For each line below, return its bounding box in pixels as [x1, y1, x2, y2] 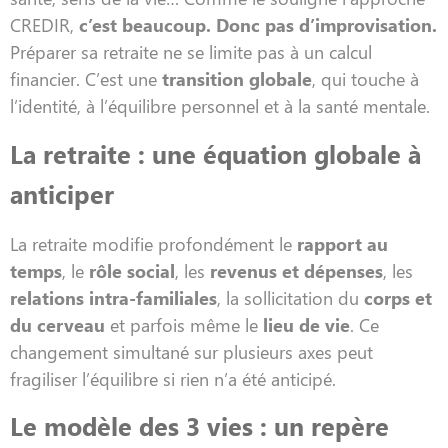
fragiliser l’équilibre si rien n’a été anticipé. [10, 365, 336, 391]
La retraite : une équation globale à [10, 135, 421, 171]
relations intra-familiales [10, 284, 217, 310]
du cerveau [10, 311, 105, 337]
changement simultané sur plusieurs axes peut [10, 338, 373, 364]
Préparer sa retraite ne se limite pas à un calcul [10, 39, 372, 65]
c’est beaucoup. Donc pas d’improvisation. [79, 12, 437, 38]
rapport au [297, 230, 388, 256]
